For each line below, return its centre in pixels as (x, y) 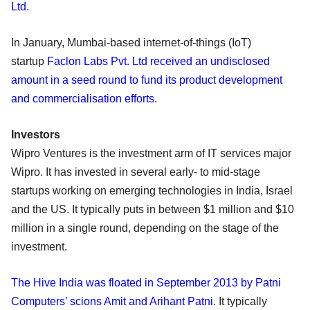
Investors (36, 134)
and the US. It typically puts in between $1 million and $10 (153, 209)
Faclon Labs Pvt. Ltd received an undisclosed (158, 61)
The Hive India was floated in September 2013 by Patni (146, 282)
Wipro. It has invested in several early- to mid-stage (136, 172)
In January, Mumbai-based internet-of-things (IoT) (131, 42)
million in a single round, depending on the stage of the (145, 228)
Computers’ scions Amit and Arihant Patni (112, 301)
